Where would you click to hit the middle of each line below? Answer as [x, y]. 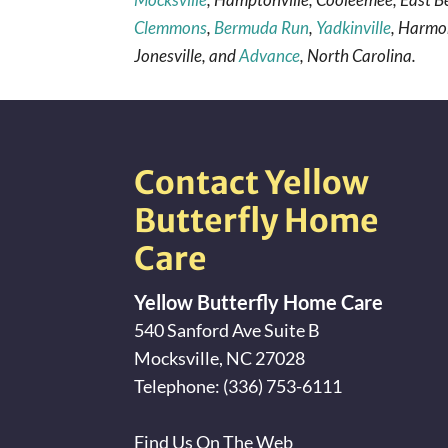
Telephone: [179, 386]
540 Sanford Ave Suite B [227, 330]
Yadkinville [354, 27]
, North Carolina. [358, 55]
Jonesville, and [187, 55]
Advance [270, 55]
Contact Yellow [252, 183]
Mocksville [177, 358]
